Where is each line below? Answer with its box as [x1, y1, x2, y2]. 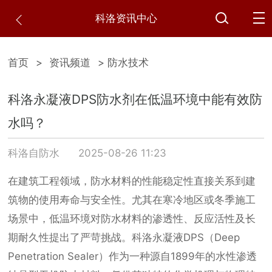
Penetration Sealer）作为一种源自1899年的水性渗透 [8, 250, 257, 263]
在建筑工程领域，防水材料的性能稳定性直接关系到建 [8, 175, 256, 188]
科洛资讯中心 [95, 12, 157, 24]
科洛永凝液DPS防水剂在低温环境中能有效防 [8, 92, 263, 107]
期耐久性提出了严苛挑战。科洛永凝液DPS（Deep [8, 231, 240, 244]
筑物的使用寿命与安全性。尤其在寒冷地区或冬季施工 [8, 194, 256, 206]
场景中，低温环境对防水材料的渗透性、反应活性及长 [8, 212, 256, 225]
